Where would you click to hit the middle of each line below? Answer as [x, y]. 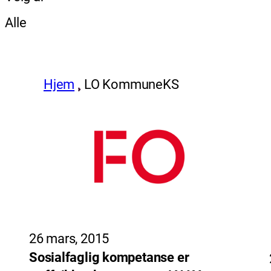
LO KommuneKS [132, 85]
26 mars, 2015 [69, 238]
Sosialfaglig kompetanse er [109, 257]
